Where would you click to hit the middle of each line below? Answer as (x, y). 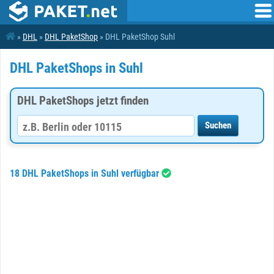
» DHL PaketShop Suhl (136, 37)
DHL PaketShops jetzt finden (83, 101)
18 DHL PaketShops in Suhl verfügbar (86, 173)
